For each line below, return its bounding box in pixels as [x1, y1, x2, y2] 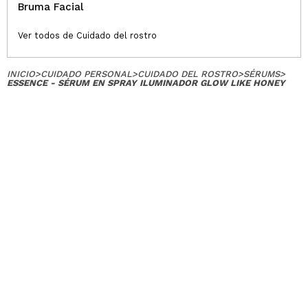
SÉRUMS [243, 68, 280, 79]
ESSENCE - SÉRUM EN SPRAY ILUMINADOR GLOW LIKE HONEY [7, 77, 285, 88]
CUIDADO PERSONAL [41, 68, 132, 79]
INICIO [7, 68, 35, 79]
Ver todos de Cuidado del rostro [18, 30, 157, 41]
